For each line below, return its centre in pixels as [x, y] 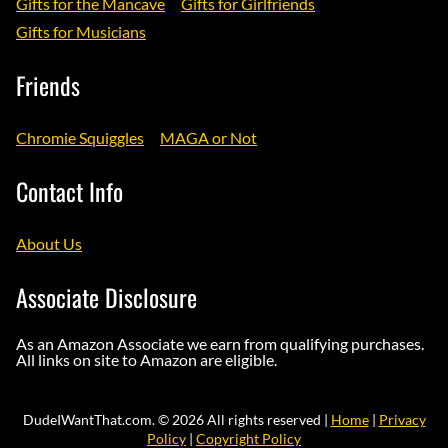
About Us [49, 243]
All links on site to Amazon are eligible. [146, 359]
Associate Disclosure [106, 296]
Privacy [402, 419]
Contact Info [69, 190]
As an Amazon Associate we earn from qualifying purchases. [220, 343]
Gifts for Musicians [81, 31]
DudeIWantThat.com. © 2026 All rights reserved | [176, 419]
